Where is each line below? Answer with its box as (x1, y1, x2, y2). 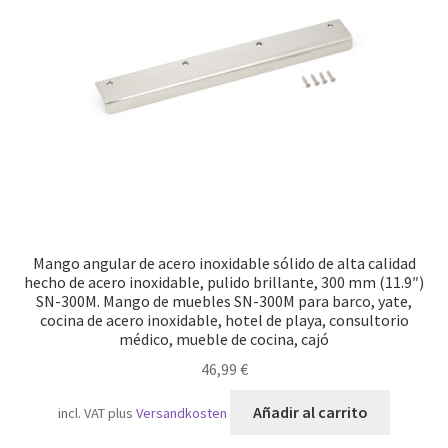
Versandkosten (135, 404, 227, 423)
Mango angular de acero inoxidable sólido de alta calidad (32, 252, 416, 273)
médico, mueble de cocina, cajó (119, 328, 329, 349)
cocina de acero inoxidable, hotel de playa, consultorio (39, 309, 409, 330)
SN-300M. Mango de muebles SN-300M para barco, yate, (36, 290, 412, 311)
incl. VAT (57, 404, 105, 423)
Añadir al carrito (252, 402, 368, 423)
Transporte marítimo (22, 8, 170, 29)
